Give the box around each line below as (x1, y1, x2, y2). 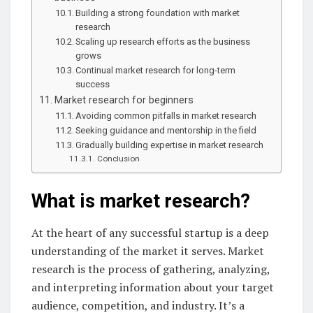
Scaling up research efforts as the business (75, 36, 251, 47)
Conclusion (96, 153, 140, 163)
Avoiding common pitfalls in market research (75, 110, 257, 121)
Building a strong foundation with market (75, 7, 240, 18)
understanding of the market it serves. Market (31, 243, 264, 259)
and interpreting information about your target (31, 279, 274, 296)
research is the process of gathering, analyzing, (31, 261, 270, 277)
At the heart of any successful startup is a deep (31, 225, 269, 241)
